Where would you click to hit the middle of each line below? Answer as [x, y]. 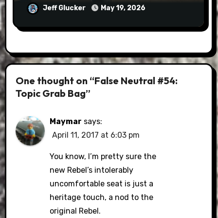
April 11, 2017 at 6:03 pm [96, 135]
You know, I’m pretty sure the [103, 156]
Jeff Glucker [65, 8]
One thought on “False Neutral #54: [97, 80]
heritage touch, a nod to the [102, 197]
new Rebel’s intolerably [92, 170]
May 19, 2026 [123, 8]
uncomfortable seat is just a [102, 184]
